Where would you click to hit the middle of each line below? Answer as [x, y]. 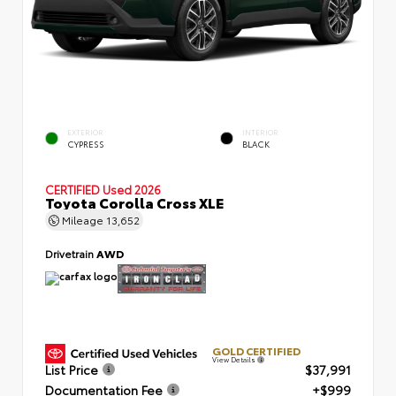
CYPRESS [86, 143]
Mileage [83, 220]
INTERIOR [260, 133]
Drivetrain [71, 253]
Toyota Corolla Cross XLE [134, 202]
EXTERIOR [85, 133]
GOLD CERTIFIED [256, 351]
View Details [235, 360]
